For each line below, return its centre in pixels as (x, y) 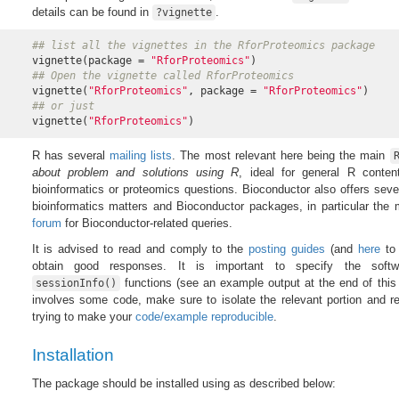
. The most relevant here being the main (281, 155)
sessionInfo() (76, 283)
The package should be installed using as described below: (183, 383)
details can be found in (92, 12)
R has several (70, 155)
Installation (73, 355)
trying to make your (83, 316)
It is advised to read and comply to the (140, 248)
